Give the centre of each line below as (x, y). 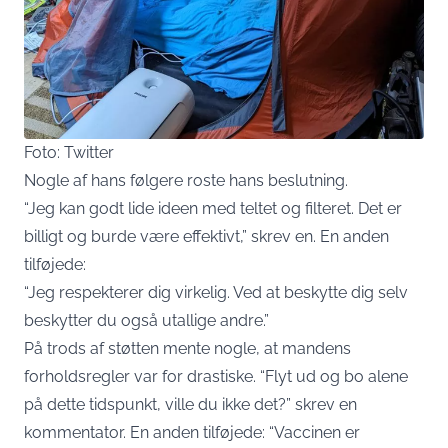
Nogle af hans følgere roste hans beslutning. (186, 181)
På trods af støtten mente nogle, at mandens (187, 349)
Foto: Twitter (69, 153)
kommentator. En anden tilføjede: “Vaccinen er (192, 433)
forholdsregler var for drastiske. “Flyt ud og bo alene (216, 377)
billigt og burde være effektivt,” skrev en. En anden (206, 237)
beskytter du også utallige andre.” (146, 321)
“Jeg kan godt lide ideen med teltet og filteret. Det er (213, 209)
